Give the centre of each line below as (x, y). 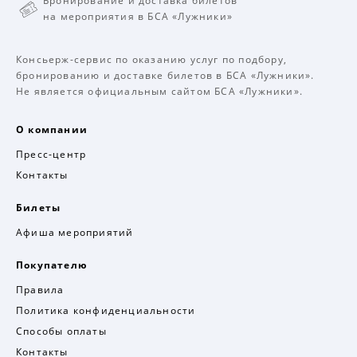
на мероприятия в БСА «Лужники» (138, 16)
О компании (52, 129)
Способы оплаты (61, 331)
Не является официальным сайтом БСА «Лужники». (160, 91)
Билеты (39, 208)
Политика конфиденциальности (106, 310)
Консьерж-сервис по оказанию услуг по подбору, (152, 59)
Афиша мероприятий (75, 232)
